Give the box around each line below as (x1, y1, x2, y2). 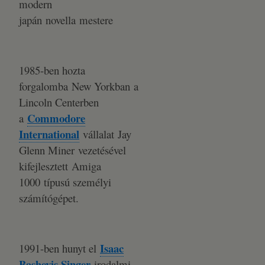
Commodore (27, 110, 85, 126)
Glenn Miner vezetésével (19, 143, 126, 157)
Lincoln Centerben (19, 95, 99, 109)
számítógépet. (19, 190, 79, 205)
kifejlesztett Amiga (19, 159, 101, 173)
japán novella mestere (19, 12, 113, 27)
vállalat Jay (79, 127, 131, 141)
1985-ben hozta (19, 63, 85, 77)
